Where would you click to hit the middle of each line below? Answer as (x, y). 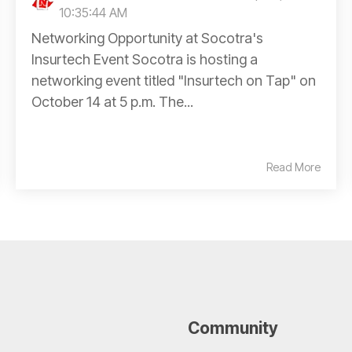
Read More (293, 167)
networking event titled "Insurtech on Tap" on (174, 80)
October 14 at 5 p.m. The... (112, 101)
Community (233, 328)
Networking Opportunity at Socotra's (147, 38)
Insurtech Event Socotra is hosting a (145, 59)
